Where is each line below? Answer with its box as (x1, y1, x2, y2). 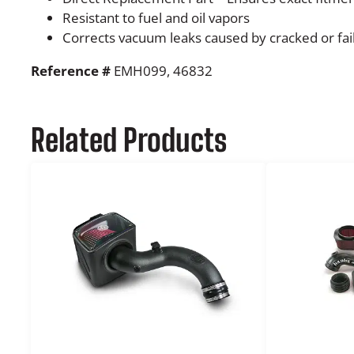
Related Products (30, 122, 227, 159)
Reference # (30, 62, 111, 81)
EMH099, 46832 (110, 62, 213, 81)
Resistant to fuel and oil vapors (62, 9, 250, 27)
